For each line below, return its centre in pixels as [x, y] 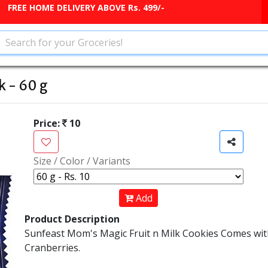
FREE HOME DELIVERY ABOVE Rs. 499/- [86, 7]
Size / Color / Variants [82, 161]
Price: [48, 123]
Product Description [72, 219]
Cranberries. [52, 248]
